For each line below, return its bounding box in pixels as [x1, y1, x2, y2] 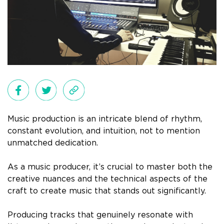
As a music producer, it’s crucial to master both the [7, 163, 212, 171]
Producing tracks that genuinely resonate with [7, 211, 193, 219]
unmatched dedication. [7, 139, 98, 147]
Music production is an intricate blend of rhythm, [7, 115, 202, 123]
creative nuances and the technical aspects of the [7, 175, 207, 183]
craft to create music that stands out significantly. [7, 187, 206, 195]
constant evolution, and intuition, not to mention [7, 127, 200, 135]
